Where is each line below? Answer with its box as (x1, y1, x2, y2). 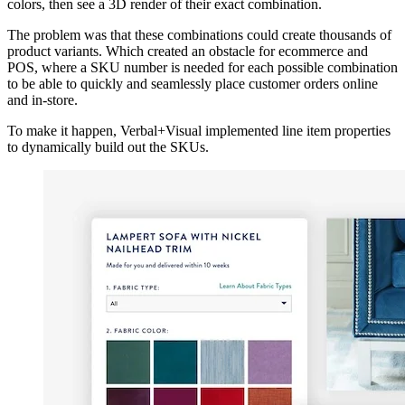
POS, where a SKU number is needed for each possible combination (7, 60, 398, 76)
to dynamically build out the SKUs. (7, 139, 209, 155)
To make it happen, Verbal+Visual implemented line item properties (7, 123, 391, 139)
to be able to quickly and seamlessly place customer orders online (7, 76, 378, 92)
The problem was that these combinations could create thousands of (7, 27, 391, 43)
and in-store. (7, 92, 78, 108)
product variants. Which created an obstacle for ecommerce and (7, 43, 368, 60)
